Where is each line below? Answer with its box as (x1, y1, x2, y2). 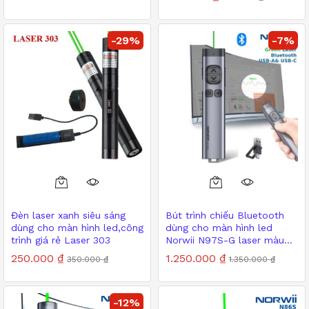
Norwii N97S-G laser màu (166, 234, 284, 246)
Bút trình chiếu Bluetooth (166, 209, 284, 221)
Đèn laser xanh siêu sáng (11, 209, 126, 221)
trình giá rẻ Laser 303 (11, 234, 110, 246)
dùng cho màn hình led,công (11, 221, 143, 233)
